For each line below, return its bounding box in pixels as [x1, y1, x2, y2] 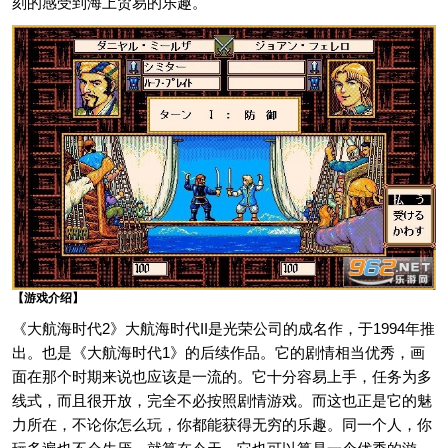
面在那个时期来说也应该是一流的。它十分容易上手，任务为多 [12, 368, 432, 385]
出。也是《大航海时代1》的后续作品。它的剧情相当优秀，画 [12, 344, 425, 361]
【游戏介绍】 [12, 291, 84, 305]
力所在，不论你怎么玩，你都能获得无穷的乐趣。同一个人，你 [12, 416, 432, 433]
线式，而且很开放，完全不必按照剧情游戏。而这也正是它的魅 [12, 392, 432, 409]
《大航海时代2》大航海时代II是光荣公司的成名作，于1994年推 [12, 320, 435, 337]
